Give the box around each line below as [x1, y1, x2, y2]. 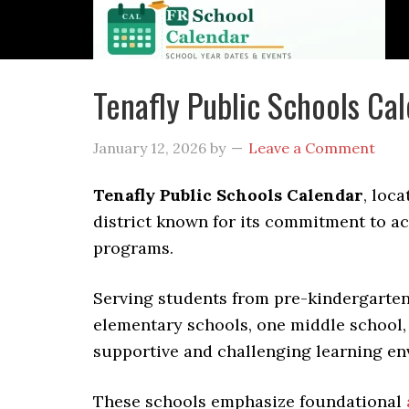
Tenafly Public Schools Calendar [93, 184, 363, 205]
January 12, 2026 [93, 139, 206, 157]
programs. [93, 237, 173, 258]
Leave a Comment [248, 139, 375, 157]
